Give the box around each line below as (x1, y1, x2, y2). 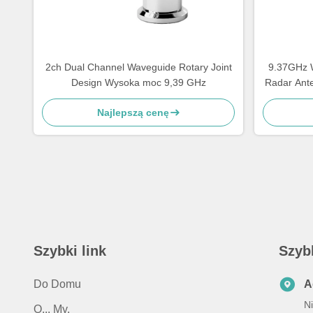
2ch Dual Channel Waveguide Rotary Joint (45, 61, 232, 73)
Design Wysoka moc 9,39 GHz (71, 77, 206, 88)
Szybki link (34, 243, 106, 259)
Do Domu (34, 278, 81, 290)
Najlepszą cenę (96, 107, 169, 118)
